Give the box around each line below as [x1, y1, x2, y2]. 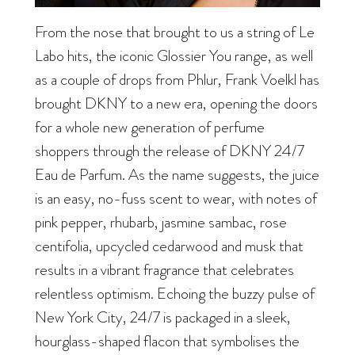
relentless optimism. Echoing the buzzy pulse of [35, 282, 315, 305]
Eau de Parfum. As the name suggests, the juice [35, 163, 319, 186]
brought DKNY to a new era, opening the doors [35, 92, 318, 115]
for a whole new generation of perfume [35, 116, 265, 139]
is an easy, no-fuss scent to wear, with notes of [35, 187, 317, 210]
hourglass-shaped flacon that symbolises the [35, 330, 300, 353]
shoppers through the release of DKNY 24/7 [35, 139, 304, 162]
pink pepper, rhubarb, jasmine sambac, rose [35, 211, 287, 234]
